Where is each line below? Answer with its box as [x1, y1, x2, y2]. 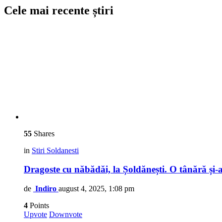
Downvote [49, 210, 82, 219]
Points [28, 201, 49, 210]
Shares [32, 129, 55, 138]
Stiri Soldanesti [32, 146, 79, 155]
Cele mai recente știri [4, 3, 113, 17]
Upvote [24, 210, 47, 219]
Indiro [35, 184, 56, 193]
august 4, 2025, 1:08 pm [58, 184, 134, 193]
